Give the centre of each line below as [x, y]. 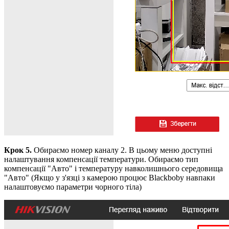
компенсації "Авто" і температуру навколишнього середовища [113, 168]
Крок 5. [18, 150]
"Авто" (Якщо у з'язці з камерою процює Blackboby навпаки [110, 177]
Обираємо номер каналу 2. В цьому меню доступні [122, 150]
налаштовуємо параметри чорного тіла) [74, 187]
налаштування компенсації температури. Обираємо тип [101, 159]
